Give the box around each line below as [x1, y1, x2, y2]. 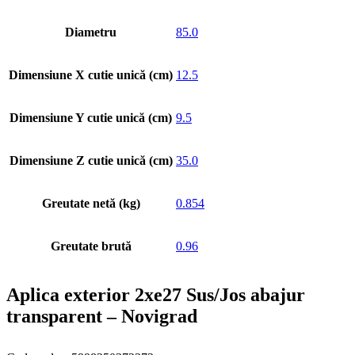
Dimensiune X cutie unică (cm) [9, 68, 173, 82]
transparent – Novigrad [6, 305, 197, 326]
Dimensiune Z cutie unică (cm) [9, 154, 173, 167]
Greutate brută [50, 239, 132, 253]
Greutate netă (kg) [41, 197, 140, 210]
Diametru [65, 25, 116, 39]
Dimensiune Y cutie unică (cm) [10, 111, 172, 124]
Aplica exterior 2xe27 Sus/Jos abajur [6, 284, 305, 305]
